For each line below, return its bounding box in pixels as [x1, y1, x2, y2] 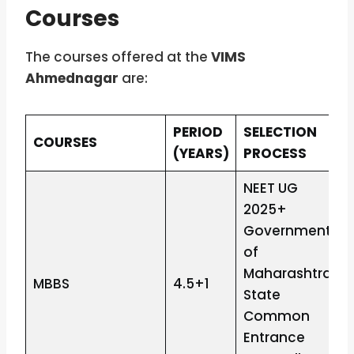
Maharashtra [243, 264, 332, 284]
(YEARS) [172, 144, 229, 164]
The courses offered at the [25, 47, 208, 67]
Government [243, 221, 331, 241]
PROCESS [243, 144, 307, 164]
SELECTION [243, 122, 317, 142]
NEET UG [243, 179, 298, 198]
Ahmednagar [25, 69, 122, 88]
